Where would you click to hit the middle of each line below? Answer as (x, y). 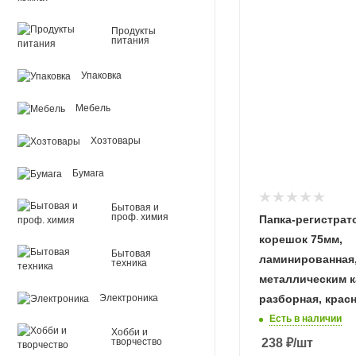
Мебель (93, 108)
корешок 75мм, (301, 239)
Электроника (129, 298)
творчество (137, 342)
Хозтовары (116, 141)
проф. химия (140, 217)
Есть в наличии (306, 318)
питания (130, 41)
